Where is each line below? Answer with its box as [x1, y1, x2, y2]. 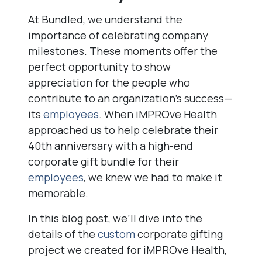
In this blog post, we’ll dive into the [28, 211, 202, 225]
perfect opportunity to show [28, 60, 171, 74]
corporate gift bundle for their [28, 154, 179, 168]
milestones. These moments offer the [28, 44, 218, 58]
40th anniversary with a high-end [28, 139, 193, 153]
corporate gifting [137, 227, 223, 241]
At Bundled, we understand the [28, 12, 182, 26]
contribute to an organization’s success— [28, 91, 232, 105]
